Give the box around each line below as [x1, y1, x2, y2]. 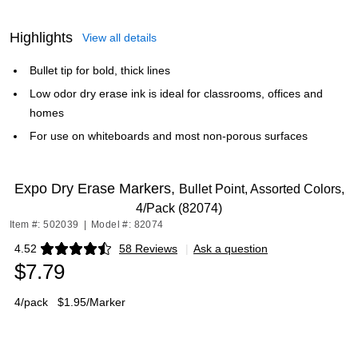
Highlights [10, 30, 73, 46]
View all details [82, 31, 157, 44]
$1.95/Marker [58, 296, 125, 308]
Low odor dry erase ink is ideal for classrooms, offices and [30, 87, 323, 100]
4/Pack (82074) [136, 201, 222, 215]
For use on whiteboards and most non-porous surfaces [30, 129, 308, 142]
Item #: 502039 [10, 219, 79, 230]
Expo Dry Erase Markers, [14, 181, 179, 197]
